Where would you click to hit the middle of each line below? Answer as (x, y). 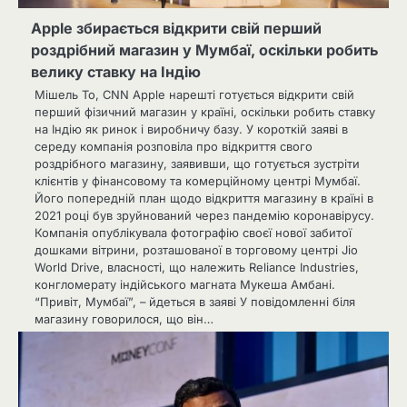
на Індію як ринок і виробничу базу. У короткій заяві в (191, 129)
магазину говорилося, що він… (124, 318)
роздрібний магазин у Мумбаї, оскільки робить (204, 50)
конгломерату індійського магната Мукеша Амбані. (185, 284)
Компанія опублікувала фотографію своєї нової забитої (193, 232)
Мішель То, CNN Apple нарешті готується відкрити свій (194, 94)
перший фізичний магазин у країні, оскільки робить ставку (205, 111)
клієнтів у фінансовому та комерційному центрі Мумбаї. (198, 180)
